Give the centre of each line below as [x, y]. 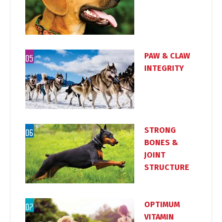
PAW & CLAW [167, 55]
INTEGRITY [164, 68]
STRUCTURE [167, 167]
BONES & [161, 142]
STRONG [160, 130]
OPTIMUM [162, 204]
